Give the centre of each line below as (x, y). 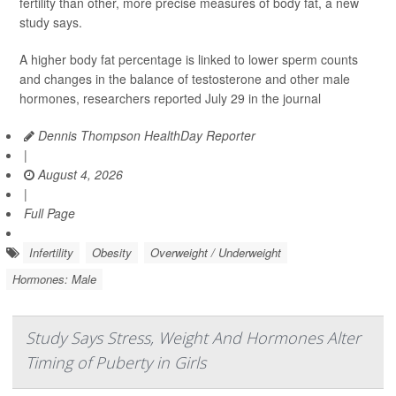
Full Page (49, 213)
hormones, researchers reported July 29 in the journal (170, 98)
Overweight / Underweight (216, 252)
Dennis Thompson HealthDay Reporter (145, 135)
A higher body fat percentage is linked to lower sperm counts (189, 59)
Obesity (112, 252)
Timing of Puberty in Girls (116, 362)
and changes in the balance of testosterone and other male (185, 79)
